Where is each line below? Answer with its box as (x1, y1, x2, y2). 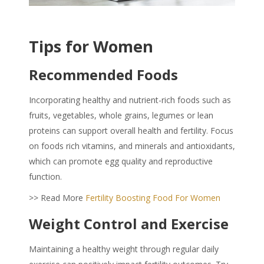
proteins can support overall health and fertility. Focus (29, 125, 233, 137)
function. (29, 171, 62, 183)
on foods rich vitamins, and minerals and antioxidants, (29, 140, 235, 152)
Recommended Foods (29, 65, 178, 85)
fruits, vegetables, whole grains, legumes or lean (29, 110, 213, 121)
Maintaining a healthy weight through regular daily (29, 243, 219, 255)
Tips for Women (29, 35, 153, 58)
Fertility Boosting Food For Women (85, 192, 220, 204)
